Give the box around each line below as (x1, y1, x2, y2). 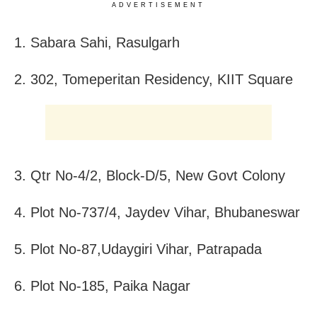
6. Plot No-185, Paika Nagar (14, 277, 190, 294)
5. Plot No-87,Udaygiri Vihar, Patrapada (14, 241, 262, 257)
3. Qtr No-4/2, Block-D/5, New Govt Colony (14, 167, 285, 183)
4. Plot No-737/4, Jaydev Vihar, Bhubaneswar (14, 204, 300, 220)
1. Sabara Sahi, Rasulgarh (14, 34, 180, 50)
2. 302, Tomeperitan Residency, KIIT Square (14, 71, 293, 87)
